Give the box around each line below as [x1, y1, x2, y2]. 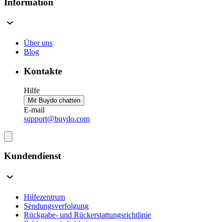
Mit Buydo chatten [28, 96, 80, 104]
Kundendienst [4, 151, 61, 162]
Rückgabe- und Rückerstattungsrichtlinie [24, 211, 151, 220]
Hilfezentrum [24, 193, 65, 202]
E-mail [24, 105, 45, 114]
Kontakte [24, 65, 62, 76]
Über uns [24, 39, 53, 48]
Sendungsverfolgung [24, 202, 89, 211]
